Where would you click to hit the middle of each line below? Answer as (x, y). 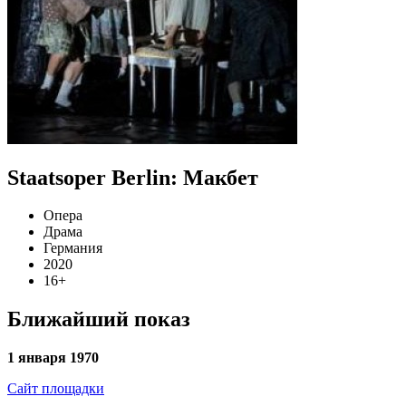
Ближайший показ (99, 319)
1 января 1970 (53, 358)
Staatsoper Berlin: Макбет (133, 177)
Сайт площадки (56, 389)
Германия (73, 248)
